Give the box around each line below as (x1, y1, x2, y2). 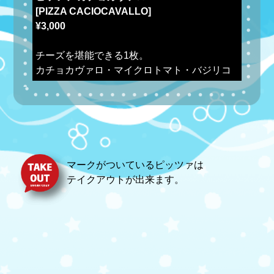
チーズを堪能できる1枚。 (35, 50, 149, 61)
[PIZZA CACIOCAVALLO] (35, 6, 151, 17)
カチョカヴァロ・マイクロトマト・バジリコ (35, 64, 231, 75)
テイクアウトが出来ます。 (67, 174, 184, 185)
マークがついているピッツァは (67, 159, 204, 170)
